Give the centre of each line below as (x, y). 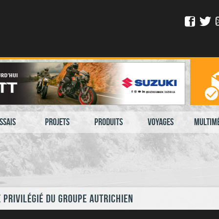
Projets (57, 122)
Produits (109, 122)
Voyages (160, 122)
